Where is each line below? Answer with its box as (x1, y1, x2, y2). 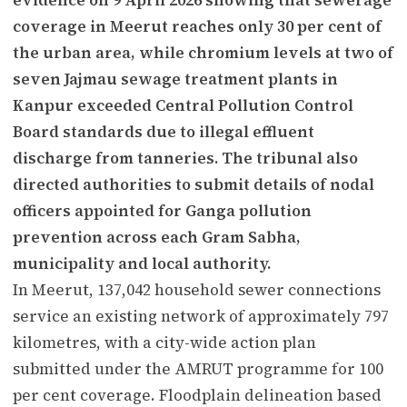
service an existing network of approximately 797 (13, 304, 389, 327)
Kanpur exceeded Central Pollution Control (13, 94, 353, 116)
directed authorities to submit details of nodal (13, 173, 374, 195)
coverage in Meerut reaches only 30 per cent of (13, 15, 382, 37)
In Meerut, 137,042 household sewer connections (13, 278, 381, 301)
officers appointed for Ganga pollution (13, 199, 312, 222)
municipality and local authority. (13, 252, 271, 274)
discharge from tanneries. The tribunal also (13, 146, 358, 169)
